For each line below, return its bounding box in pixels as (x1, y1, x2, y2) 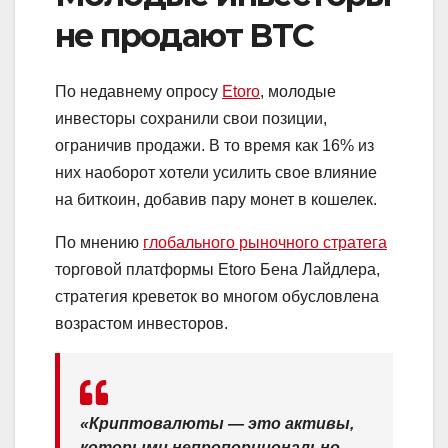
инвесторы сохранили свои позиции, (55, 110, 327, 128)
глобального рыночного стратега (143, 234, 387, 252)
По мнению (55, 234, 143, 252)
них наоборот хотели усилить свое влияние (55, 164, 377, 182)
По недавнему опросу (55, 83, 222, 101)
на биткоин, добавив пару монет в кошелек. (55, 191, 377, 209)
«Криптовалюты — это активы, (80, 415, 354, 433)
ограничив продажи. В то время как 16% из (55, 137, 374, 155)
